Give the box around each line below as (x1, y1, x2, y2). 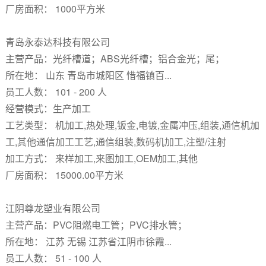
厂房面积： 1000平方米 (5, 2, 105, 15)
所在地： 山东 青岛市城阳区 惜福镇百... (5, 68, 172, 82)
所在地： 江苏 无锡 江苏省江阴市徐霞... (5, 235, 172, 248)
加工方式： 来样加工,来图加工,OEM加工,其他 (5, 151, 198, 165)
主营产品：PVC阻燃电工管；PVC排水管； (5, 218, 187, 232)
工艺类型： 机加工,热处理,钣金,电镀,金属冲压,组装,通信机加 (5, 118, 259, 132)
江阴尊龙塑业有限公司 (5, 201, 103, 215)
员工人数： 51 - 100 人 (5, 251, 102, 265)
